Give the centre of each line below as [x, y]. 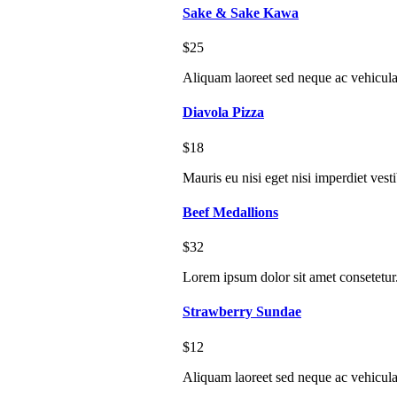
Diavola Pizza [223, 113]
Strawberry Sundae [242, 312]
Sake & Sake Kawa [241, 12]
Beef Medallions [230, 212]
